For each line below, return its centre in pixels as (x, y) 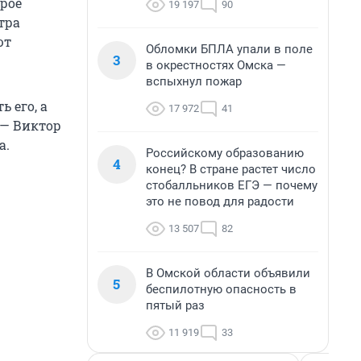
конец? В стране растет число (231, 169)
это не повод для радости (220, 201)
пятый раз (175, 305)
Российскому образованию (225, 153)
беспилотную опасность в (221, 289)
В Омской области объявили (228, 273)
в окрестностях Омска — (216, 65)
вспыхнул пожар (194, 81)
